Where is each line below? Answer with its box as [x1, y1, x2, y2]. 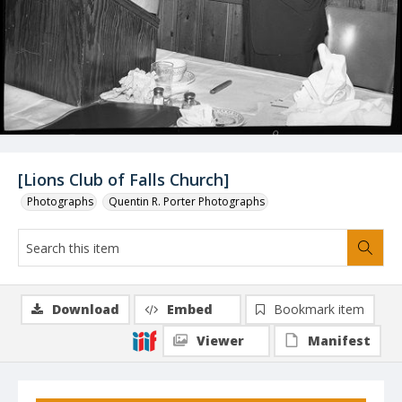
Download [52, 301, 119, 318]
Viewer [197, 332, 244, 349]
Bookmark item [274, 301, 364, 318]
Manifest [308, 332, 371, 349]
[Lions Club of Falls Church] [18, 169, 229, 190]
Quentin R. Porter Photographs [109, 194, 265, 209]
